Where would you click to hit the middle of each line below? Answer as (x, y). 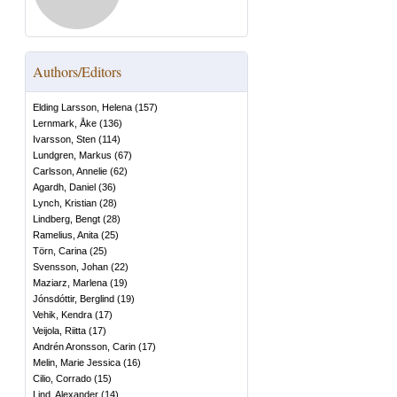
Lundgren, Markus (72, 155)
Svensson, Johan (70, 267)
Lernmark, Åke (65, 123)
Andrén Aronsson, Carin (84, 346)
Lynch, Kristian (65, 203)
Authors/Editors (77, 71)
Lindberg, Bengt (66, 219)
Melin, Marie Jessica (77, 362)
